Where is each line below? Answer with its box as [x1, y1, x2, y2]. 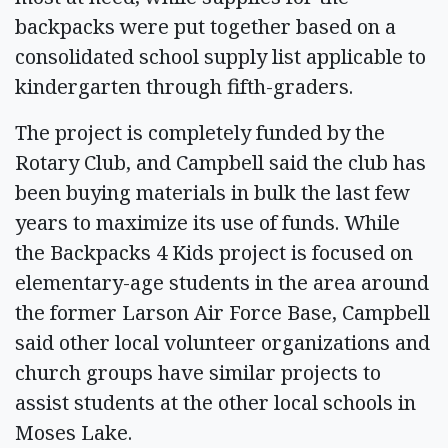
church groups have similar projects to [15, 358, 381, 386]
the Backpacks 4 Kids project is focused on [15, 238, 413, 266]
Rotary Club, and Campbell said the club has [15, 148, 426, 176]
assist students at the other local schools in [15, 388, 416, 416]
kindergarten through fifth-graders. [15, 72, 353, 100]
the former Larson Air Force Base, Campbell [15, 298, 430, 326]
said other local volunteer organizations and [15, 328, 430, 356]
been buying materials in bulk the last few [15, 178, 410, 206]
